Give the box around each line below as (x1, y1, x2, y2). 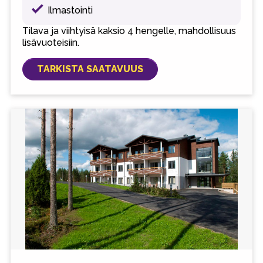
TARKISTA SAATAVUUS (36, 63, 143, 75)
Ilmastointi (48, 4, 93, 16)
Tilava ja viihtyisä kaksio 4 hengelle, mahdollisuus (22, 25, 236, 36)
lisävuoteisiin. (22, 36, 79, 48)
